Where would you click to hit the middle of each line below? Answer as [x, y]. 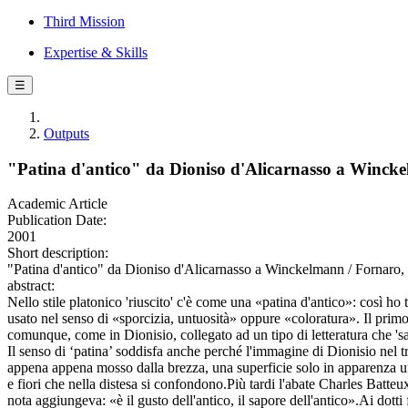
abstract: [31, 286]
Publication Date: [57, 220]
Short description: [58, 253]
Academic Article [57, 204]
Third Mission [84, 21]
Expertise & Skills [96, 52]
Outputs [66, 133]
